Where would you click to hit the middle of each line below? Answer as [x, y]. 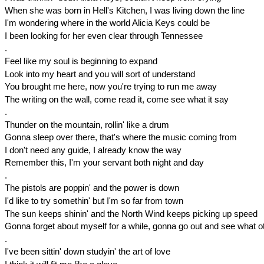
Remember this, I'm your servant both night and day [104, 163]
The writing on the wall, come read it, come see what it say [116, 99]
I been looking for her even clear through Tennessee [103, 35]
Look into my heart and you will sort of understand [100, 74]
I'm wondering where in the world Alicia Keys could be [107, 23]
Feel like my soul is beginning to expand [81, 61]
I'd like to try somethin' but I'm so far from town [94, 200]
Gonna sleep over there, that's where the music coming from [121, 137]
